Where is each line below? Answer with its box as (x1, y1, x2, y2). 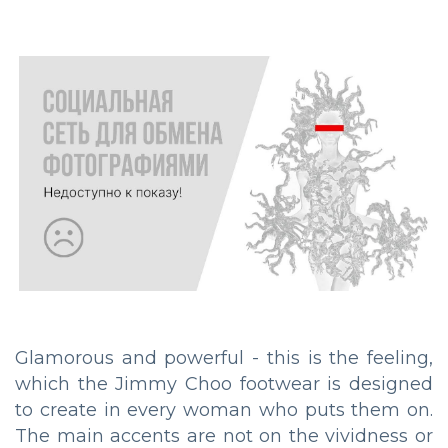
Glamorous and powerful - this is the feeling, (15, 347, 433, 370)
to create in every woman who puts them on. (15, 399, 433, 422)
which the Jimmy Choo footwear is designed (15, 373, 433, 396)
